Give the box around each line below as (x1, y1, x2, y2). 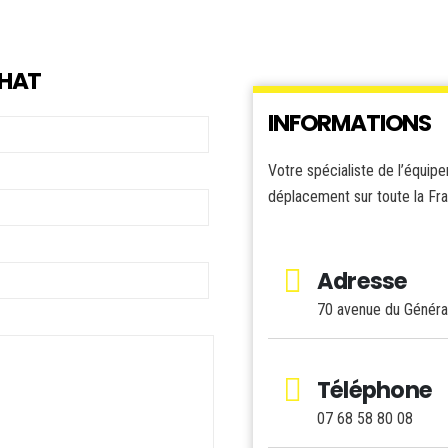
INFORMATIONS (268, 107, 432, 139)
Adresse (317, 265, 408, 297)
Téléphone (317, 374, 433, 406)
